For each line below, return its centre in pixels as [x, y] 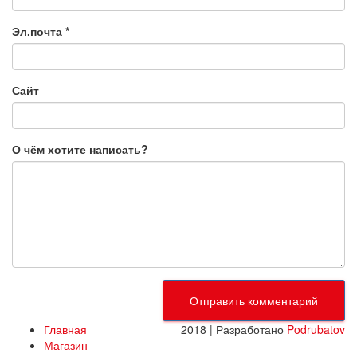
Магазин [66, 345]
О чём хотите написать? [80, 149]
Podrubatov [316, 329]
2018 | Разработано [234, 329]
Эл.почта [39, 31]
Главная [65, 329]
